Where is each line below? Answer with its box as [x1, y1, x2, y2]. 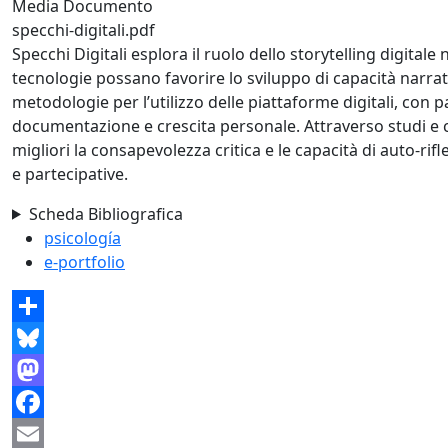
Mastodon [12, 390, 90, 413]
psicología [44, 226, 121, 249]
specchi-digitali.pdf [12, 18, 155, 41]
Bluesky [12, 358, 70, 381]
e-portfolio [44, 250, 125, 273]
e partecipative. [12, 162, 128, 185]
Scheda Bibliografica [28, 202, 183, 225]
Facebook [12, 422, 85, 445]
